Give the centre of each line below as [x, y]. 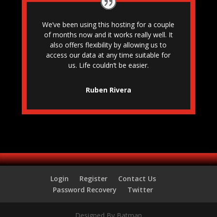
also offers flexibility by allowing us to [108, 45]
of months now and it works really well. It [108, 35]
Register [93, 179]
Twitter [140, 190]
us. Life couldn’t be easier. [108, 65]
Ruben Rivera [108, 90]
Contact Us [137, 179]
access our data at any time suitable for [108, 55]
